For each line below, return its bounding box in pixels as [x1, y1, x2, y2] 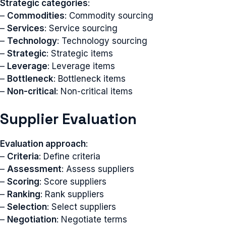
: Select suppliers [47, 202, 116, 212]
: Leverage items [47, 61, 115, 71]
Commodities [7, 10, 65, 21]
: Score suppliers [39, 177, 106, 187]
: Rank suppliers [40, 189, 104, 199]
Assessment [7, 164, 62, 174]
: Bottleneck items [53, 73, 126, 84]
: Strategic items [46, 48, 113, 59]
